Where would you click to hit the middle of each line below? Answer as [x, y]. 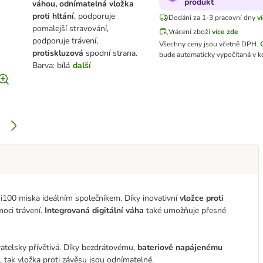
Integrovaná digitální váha [94, 210]
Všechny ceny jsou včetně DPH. [208, 44]
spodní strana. [111, 53]
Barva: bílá [51, 65]
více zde [225, 32]
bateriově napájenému [180, 247]
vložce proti [202, 198]
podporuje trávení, [65, 41]
